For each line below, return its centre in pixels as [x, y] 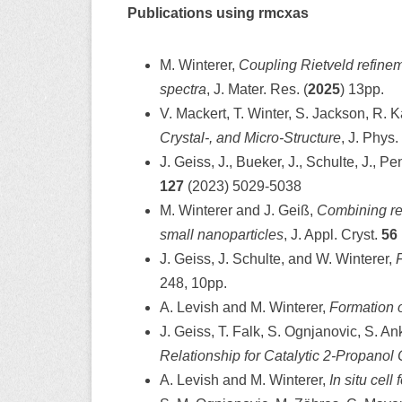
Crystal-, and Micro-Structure [250, 137]
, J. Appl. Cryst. [332, 234]
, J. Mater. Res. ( [257, 89]
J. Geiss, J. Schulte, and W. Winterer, [278, 258]
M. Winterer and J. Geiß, [238, 210]
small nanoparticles [222, 234]
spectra [183, 89]
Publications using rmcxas [218, 13]
